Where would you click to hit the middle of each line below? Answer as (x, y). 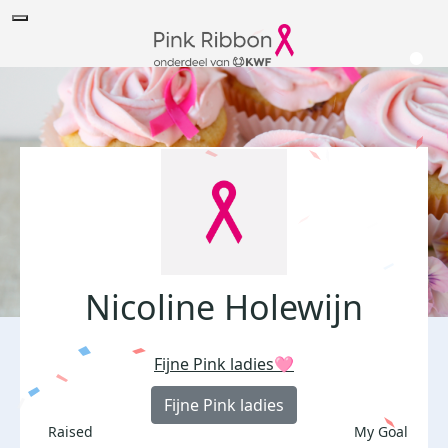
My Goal (381, 432)
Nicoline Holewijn (224, 307)
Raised (70, 432)
